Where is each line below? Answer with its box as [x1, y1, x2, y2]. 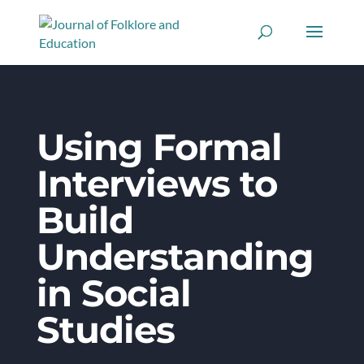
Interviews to [36, 161, 277, 206]
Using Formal [36, 124, 282, 169]
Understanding [36, 234, 314, 279]
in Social [36, 271, 191, 315]
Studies [36, 307, 175, 352]
